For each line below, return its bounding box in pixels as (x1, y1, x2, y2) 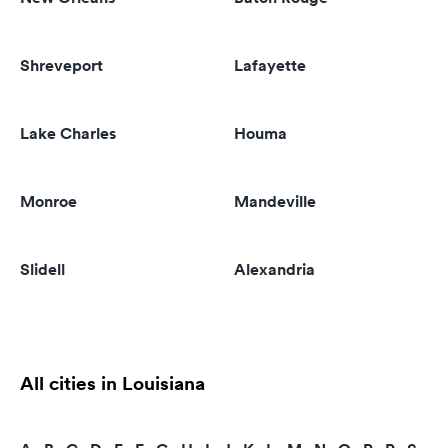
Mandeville (234, 191, 316, 212)
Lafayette (234, 55, 306, 76)
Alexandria (234, 259, 315, 280)
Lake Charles (20, 123, 116, 144)
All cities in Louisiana (20, 370, 205, 396)
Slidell (20, 259, 65, 280)
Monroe (20, 191, 77, 212)
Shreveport (20, 55, 103, 76)
